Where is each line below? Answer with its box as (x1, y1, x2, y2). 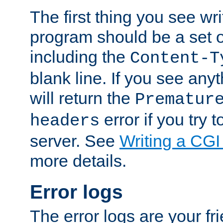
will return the (30, 88, 135, 108)
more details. (30, 151, 126, 170)
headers (30, 111, 100, 130)
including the (30, 47, 130, 66)
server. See (30, 131, 119, 150)
